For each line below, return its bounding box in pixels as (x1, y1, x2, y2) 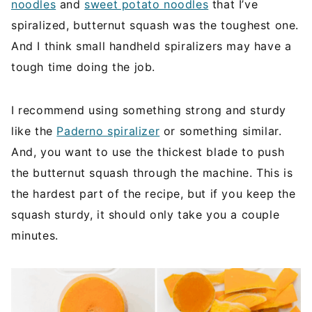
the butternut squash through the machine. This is (11, 166, 293, 180)
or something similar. (159, 124, 282, 138)
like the (11, 124, 57, 138)
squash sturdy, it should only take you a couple (11, 208, 280, 221)
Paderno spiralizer (56, 124, 160, 138)
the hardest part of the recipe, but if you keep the (11, 187, 296, 201)
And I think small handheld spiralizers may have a (11, 39, 292, 53)
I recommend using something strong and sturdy (11, 103, 287, 117)
